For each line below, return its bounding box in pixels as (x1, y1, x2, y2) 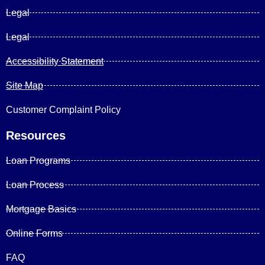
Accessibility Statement (6, 56, 104, 66)
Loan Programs (6, 155, 70, 166)
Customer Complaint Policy (6, 104, 121, 115)
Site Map (6, 80, 43, 91)
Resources (6, 128, 66, 142)
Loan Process (6, 179, 64, 190)
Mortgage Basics (6, 203, 76, 214)
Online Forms (6, 228, 63, 238)
